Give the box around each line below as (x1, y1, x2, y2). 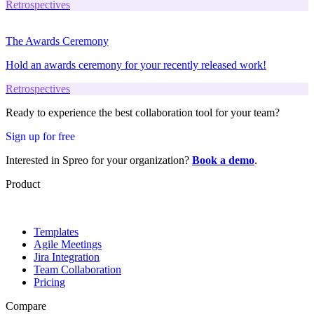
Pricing (34, 275, 65, 288)
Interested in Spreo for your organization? (6, 153, 192, 166)
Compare (6, 299, 46, 312)
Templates (34, 225, 78, 238)
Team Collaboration (34, 263, 121, 275)
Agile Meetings (34, 238, 102, 250)
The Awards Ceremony (6, 34, 109, 47)
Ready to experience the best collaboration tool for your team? (6, 106, 280, 118)
